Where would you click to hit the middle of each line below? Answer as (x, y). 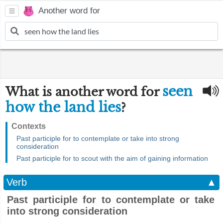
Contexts (29, 126)
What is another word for (84, 92)
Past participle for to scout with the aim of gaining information (112, 158)
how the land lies (63, 107)
